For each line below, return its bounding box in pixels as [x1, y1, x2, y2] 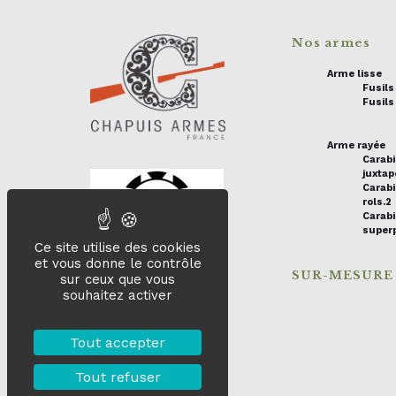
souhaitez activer [63, 287, 172, 303]
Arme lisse [327, 67, 382, 80]
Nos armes [292, 34, 370, 50]
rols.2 [362, 195, 392, 208]
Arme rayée [327, 139, 385, 151]
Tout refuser [74, 369, 161, 385]
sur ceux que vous [60, 271, 175, 287]
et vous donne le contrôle [34, 255, 202, 271]
